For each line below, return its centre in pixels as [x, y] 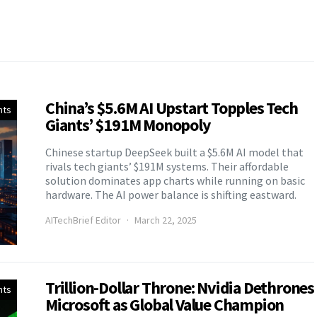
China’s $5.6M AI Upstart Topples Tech [172, 108]
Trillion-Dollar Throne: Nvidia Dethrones [180, 287]
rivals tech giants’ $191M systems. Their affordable [167, 166]
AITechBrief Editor [83, 220]
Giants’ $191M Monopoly [128, 125]
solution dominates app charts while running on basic [175, 180]
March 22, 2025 [166, 220]
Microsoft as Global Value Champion [165, 304]
